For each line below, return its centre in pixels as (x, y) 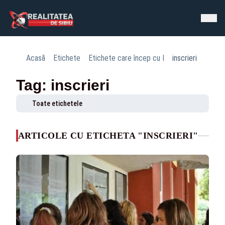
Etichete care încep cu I (126, 58)
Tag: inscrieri (63, 85)
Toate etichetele (57, 103)
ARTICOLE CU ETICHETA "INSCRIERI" (108, 136)
